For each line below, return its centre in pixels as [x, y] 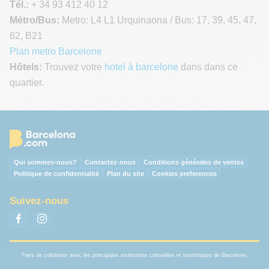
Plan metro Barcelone [56, 51]
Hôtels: [26, 67]
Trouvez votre [73, 67]
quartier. [27, 82]
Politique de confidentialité [56, 174]
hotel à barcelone [141, 67]
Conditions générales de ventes [193, 162]
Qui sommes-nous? [45, 162]
